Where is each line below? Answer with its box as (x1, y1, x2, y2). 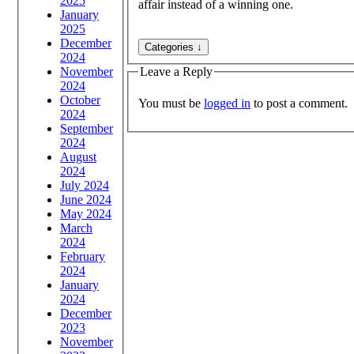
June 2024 (60, 192, 111, 206)
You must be (138, 96, 204, 110)
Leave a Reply (140, 64, 213, 78)
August (60, 149, 96, 164)
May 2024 (60, 206, 111, 220)
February (60, 249, 105, 263)
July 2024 (60, 178, 109, 192)
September (60, 121, 113, 135)
